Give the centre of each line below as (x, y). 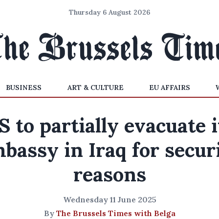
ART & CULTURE (95, 88)
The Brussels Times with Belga (116, 213)
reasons (109, 174)
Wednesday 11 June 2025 (109, 199)
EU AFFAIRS (169, 88)
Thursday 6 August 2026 (109, 12)
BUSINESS (24, 88)
